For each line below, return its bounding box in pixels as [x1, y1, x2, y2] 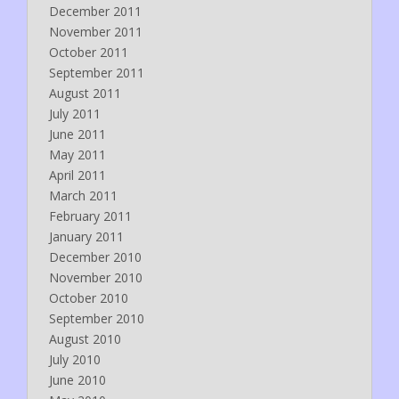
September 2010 [49, 309, 144, 327]
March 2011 [49, 186, 118, 204]
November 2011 [49, 22, 142, 40]
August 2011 [49, 84, 121, 102]
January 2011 [49, 227, 124, 245]
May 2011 [49, 145, 106, 163]
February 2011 [49, 207, 132, 224]
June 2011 [49, 125, 106, 142]
